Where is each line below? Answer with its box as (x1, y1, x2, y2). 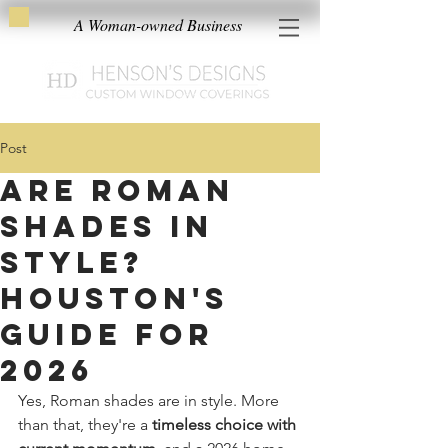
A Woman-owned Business (74, 14, 242, 35)
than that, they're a (18, 415, 152, 434)
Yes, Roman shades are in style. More (18, 391, 283, 410)
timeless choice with (152, 415, 300, 434)
